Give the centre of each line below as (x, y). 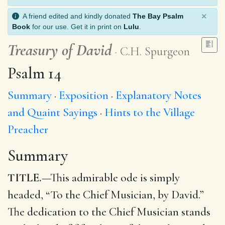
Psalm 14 (34, 73)
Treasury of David (60, 50)
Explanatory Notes (158, 95)
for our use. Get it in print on (77, 26)
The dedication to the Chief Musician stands (109, 212)
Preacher (28, 129)
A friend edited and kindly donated (76, 16)
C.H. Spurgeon (155, 51)
